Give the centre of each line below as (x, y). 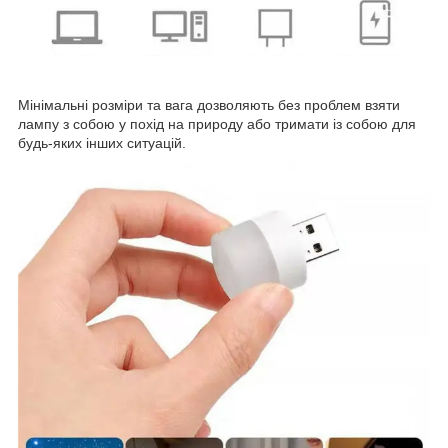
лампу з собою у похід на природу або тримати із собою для (217, 123)
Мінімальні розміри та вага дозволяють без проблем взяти (209, 104)
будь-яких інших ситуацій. (102, 142)
